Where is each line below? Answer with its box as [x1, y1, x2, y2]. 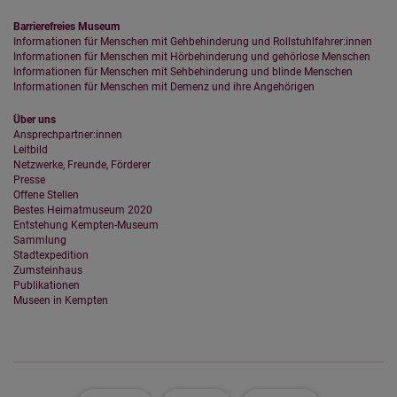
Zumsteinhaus [13, 264, 82, 277]
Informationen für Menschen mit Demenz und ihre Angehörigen [13, 81, 315, 94]
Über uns [13, 113, 56, 127]
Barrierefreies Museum [13, 20, 120, 34]
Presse [13, 174, 45, 187]
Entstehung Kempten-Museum [13, 219, 159, 232]
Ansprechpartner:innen [13, 128, 122, 142]
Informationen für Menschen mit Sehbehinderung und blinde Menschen [13, 66, 353, 79]
